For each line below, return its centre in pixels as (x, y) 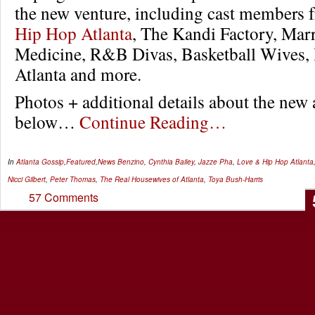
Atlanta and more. (78, 73)
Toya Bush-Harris (236, 179)
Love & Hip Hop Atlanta (275, 161)
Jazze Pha (216, 161)
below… (47, 121)
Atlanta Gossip (40, 161)
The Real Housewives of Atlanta (152, 179)
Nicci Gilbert (27, 179)
